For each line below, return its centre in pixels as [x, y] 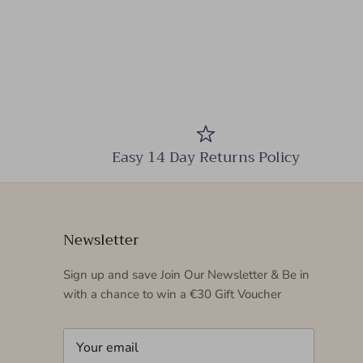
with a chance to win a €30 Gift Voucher [172, 295]
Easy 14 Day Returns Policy [205, 158]
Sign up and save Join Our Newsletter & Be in [186, 275]
